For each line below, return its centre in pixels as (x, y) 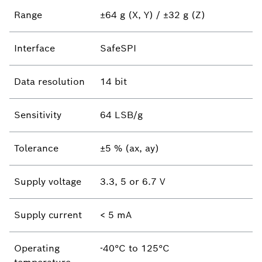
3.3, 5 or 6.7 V (133, 182)
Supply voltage (48, 182)
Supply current (48, 215)
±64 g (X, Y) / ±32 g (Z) (153, 15)
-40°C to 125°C (135, 248)
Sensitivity (38, 115)
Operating (37, 248)
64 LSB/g (121, 115)
